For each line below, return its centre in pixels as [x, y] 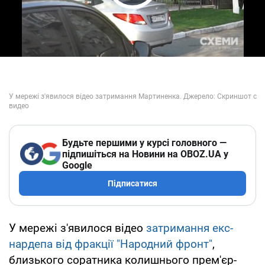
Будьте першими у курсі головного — [144, 143]
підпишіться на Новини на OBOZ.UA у [145, 154]
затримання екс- [190, 228]
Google [77, 165]
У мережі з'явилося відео [77, 228]
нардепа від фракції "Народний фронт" [111, 244]
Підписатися [132, 183]
